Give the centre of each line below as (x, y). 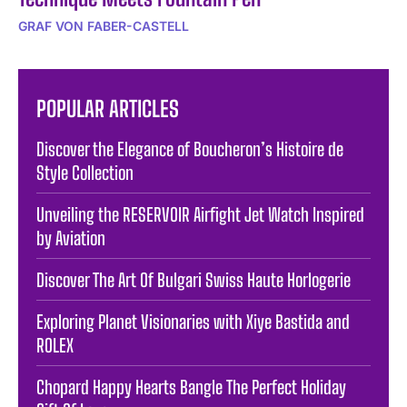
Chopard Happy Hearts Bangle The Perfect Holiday (191, 387)
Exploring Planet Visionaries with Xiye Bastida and (193, 321)
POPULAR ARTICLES (108, 108)
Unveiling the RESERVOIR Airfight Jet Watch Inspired (200, 214)
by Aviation (71, 238)
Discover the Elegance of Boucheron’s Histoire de (190, 149)
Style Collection (85, 172)
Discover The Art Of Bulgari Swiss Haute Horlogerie (194, 279)
